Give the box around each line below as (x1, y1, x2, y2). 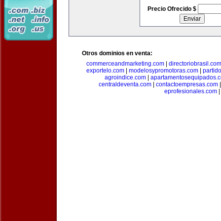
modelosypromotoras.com (129, 67, 198, 74)
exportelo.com (86, 67, 124, 74)
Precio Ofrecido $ (147, 5, 198, 12)
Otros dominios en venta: (82, 50, 152, 57)
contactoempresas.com (156, 81, 218, 88)
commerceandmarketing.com (86, 60, 164, 67)
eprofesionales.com (164, 88, 217, 95)
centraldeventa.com (99, 81, 151, 88)
